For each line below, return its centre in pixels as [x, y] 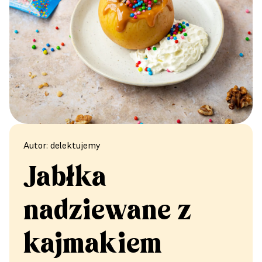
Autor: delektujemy [62, 145]
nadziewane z [107, 211]
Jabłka [65, 178]
